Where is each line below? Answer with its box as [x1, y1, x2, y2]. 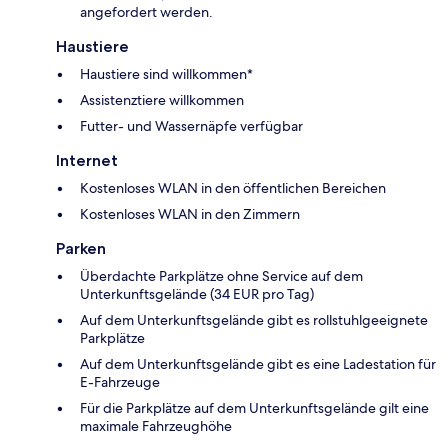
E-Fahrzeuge [80, 372, 160, 391]
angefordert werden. [80, 2, 213, 21]
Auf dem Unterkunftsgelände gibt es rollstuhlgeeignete [80, 310, 428, 329]
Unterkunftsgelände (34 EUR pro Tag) [80, 284, 314, 303]
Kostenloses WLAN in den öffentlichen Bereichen [80, 178, 386, 197]
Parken [56, 238, 106, 258]
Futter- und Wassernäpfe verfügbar [80, 116, 303, 135]
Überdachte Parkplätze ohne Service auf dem [80, 266, 363, 285]
